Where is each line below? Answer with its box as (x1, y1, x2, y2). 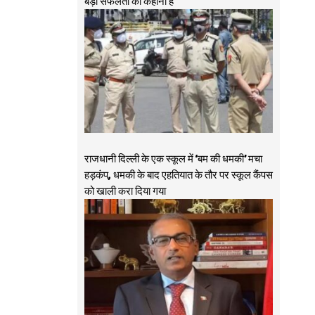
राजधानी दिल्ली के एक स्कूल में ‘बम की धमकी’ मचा (84, 151, 262, 167)
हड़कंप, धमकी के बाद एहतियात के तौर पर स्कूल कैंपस (84, 167, 273, 184)
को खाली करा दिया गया (84, 184, 166, 200)
